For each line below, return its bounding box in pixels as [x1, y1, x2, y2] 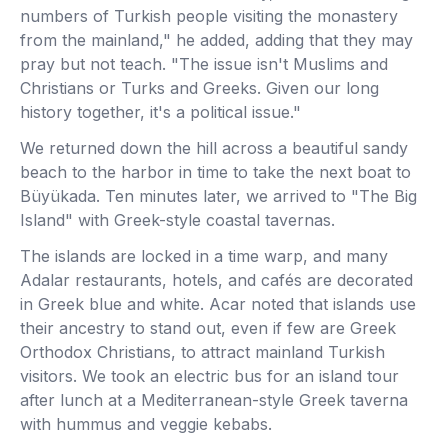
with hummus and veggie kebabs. [20, 414, 272, 434]
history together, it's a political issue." [20, 102, 301, 122]
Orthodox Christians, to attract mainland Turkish [20, 342, 385, 362]
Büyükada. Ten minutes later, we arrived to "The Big [20, 186, 417, 206]
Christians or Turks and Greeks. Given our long [20, 78, 379, 98]
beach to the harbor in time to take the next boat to [20, 162, 411, 182]
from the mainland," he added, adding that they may [20, 30, 413, 50]
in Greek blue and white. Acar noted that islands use [20, 294, 416, 314]
